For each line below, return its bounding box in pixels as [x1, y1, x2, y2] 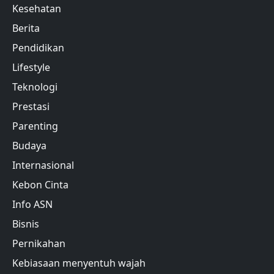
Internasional [12, 158, 74, 172]
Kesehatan [12, 1, 61, 15]
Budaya [12, 138, 46, 152]
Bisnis [12, 217, 39, 231]
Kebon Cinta [12, 177, 68, 191]
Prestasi [12, 99, 50, 113]
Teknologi [12, 80, 57, 94]
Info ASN [12, 197, 53, 211]
